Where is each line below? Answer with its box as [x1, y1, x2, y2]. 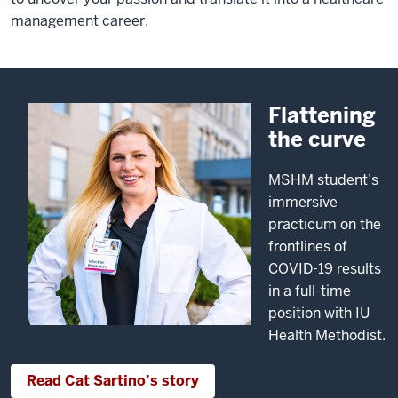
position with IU [268, 304, 370, 323]
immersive [268, 193, 338, 212]
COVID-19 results [268, 259, 381, 279]
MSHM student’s [268, 171, 378, 190]
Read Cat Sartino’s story [27, 371, 199, 391]
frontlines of [268, 237, 347, 257]
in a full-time [268, 282, 351, 301]
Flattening [268, 101, 376, 130]
